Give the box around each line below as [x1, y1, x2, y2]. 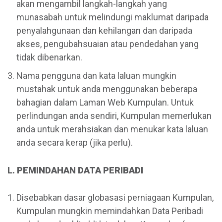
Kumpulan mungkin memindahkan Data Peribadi [16, 205, 203, 216]
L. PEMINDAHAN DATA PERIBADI [7, 165, 143, 175]
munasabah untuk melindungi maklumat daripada [16, 12, 209, 23]
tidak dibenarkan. [16, 52, 82, 63]
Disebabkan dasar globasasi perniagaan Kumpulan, [16, 192, 214, 203]
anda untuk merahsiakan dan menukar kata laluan [16, 124, 208, 135]
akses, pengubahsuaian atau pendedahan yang [16, 39, 199, 50]
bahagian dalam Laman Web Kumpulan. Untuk [16, 97, 194, 108]
